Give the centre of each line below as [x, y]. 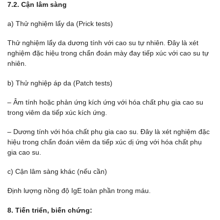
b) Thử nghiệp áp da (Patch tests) [60, 83]
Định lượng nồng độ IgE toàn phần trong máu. [79, 191]
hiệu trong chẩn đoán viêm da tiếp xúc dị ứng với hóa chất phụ [105, 142]
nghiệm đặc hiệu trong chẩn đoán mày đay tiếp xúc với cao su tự [108, 53]
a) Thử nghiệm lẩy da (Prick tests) [60, 24]
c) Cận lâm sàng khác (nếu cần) [57, 172]
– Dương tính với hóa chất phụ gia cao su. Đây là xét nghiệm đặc [109, 131]
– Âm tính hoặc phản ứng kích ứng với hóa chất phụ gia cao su [105, 102]
